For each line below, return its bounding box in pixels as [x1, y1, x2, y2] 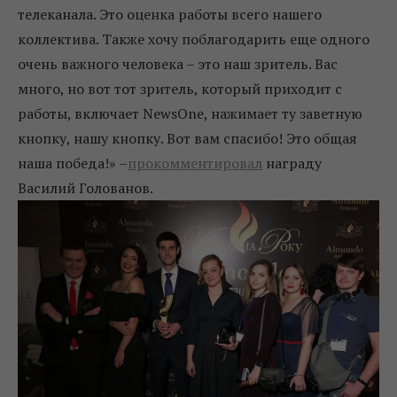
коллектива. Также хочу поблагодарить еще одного [18, 29, 370, 49]
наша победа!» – [18, 153, 128, 173]
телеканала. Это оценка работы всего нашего [18, 4, 322, 24]
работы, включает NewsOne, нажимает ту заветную [18, 104, 362, 123]
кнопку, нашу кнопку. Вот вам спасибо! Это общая [18, 128, 357, 148]
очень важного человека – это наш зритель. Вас [18, 54, 338, 74]
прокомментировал [128, 153, 262, 173]
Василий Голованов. [18, 178, 153, 198]
